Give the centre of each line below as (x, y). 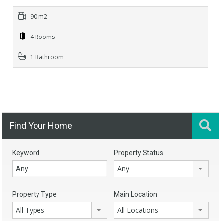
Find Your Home (41, 125)
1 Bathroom (46, 57)
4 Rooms (42, 37)
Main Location (136, 194)
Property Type (35, 194)
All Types (30, 210)
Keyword (26, 153)
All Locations (138, 210)
